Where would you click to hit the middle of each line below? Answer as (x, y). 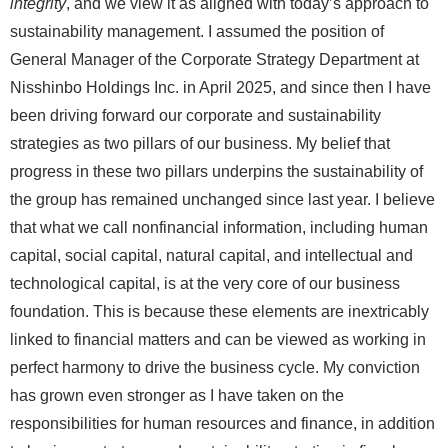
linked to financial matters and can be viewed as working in (218, 339)
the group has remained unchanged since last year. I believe (222, 199)
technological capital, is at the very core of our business (205, 283)
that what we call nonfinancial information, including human (219, 227)
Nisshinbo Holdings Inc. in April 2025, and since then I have (220, 87)
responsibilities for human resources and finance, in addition (222, 423)
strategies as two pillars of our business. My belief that (200, 143)
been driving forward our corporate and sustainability (195, 115)
